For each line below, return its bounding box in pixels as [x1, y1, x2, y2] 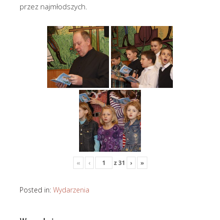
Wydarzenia [53, 185, 89, 195]
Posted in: [20, 185, 53, 195]
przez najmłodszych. [20, 1, 87, 12]
